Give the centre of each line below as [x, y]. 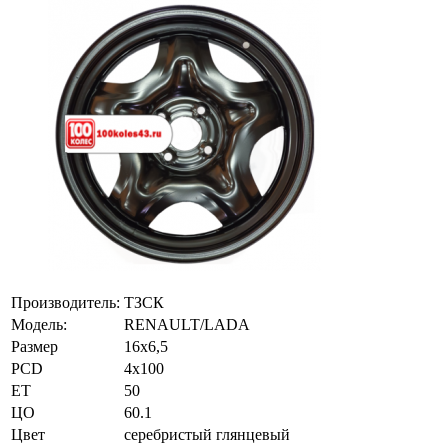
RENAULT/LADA [187, 324]
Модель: [39, 324]
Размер [34, 346]
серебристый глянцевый [207, 434]
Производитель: [65, 302]
